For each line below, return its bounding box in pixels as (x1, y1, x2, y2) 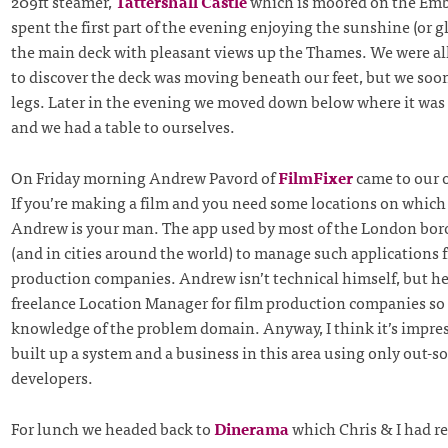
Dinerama (213, 414, 289, 441)
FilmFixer (277, 163, 353, 190)
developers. (10, 363, 93, 390)
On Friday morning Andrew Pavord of (10, 163, 278, 190)
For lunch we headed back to (10, 414, 214, 441)
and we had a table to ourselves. (10, 113, 235, 140)
